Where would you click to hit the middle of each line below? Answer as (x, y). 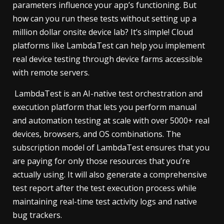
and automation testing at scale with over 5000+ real (111, 120)
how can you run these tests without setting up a (104, 18)
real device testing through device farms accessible (107, 59)
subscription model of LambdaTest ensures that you (111, 147)
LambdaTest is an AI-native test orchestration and (107, 93)
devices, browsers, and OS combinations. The (97, 134)
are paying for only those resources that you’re (101, 161)
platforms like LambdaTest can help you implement (109, 45)
